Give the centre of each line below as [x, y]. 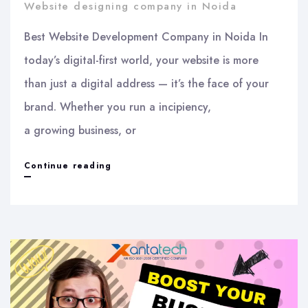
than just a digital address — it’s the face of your [146, 83]
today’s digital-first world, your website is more [141, 60]
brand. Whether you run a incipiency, [118, 107]
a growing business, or [80, 130]
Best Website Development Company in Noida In [146, 36]
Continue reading [68, 165]
